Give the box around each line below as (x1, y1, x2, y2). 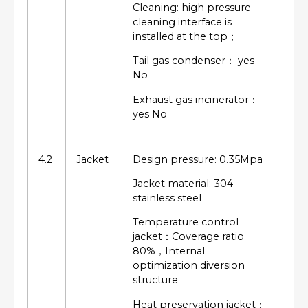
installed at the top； (133, 30, 237, 43)
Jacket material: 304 (133, 177, 233, 190)
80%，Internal (133, 245, 205, 258)
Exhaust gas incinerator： (133, 93, 258, 106)
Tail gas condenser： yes (133, 54, 254, 67)
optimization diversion (133, 259, 245, 272)
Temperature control (133, 216, 239, 229)
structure (133, 274, 178, 287)
